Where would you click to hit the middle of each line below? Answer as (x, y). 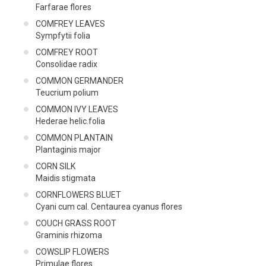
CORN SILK (56, 166)
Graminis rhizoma (69, 235)
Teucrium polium (67, 92)
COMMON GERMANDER (80, 80)
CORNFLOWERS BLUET (78, 194)
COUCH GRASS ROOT (76, 223)
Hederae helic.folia (70, 121)
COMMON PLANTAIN (74, 137)
